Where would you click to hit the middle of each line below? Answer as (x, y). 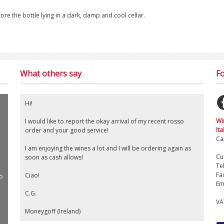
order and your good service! (66, 130)
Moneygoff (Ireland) (52, 211)
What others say (50, 74)
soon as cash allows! (54, 157)
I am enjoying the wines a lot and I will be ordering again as (108, 148)
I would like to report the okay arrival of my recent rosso (104, 121)
